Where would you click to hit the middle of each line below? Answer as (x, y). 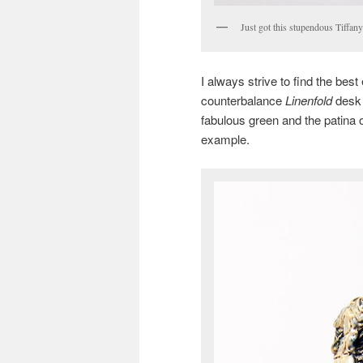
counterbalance (243, 100)
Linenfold (310, 100)
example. (225, 139)
